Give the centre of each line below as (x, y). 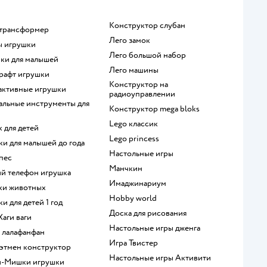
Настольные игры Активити (163, 257)
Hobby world (136, 198)
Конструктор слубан (150, 25)
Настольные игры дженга (158, 228)
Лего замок (132, 40)
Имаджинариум (141, 183)
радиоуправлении (142, 94)
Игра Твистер (136, 243)
